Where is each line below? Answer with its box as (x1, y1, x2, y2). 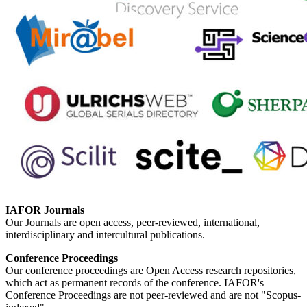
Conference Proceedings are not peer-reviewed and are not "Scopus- (5, 289, 301, 302)
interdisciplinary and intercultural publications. (5, 229, 205, 241)
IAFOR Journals (5, 204, 84, 217)
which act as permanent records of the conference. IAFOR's (5, 277, 264, 289)
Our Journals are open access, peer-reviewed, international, (5, 217, 260, 229)
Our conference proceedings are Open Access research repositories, (5, 265, 296, 277)
